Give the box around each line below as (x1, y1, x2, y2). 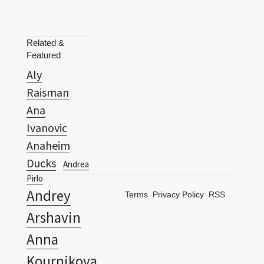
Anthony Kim (27, 235, 73, 247)
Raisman (27, 47, 69, 62)
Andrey (27, 148, 71, 168)
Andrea (63, 121, 89, 133)
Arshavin (27, 170, 81, 190)
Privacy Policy (153, 152, 204, 162)
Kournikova (27, 214, 97, 233)
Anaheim (27, 100, 70, 115)
